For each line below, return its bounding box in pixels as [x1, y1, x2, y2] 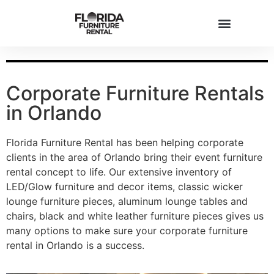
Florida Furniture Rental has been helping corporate [6, 136, 243, 149]
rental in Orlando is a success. [6, 239, 144, 251]
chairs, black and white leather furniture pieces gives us [6, 210, 264, 222]
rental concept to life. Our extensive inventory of [6, 166, 232, 178]
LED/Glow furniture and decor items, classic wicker [6, 180, 243, 193]
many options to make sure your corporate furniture [6, 224, 248, 237]
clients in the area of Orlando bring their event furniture [6, 151, 262, 163]
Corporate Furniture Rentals [6, 81, 264, 105]
